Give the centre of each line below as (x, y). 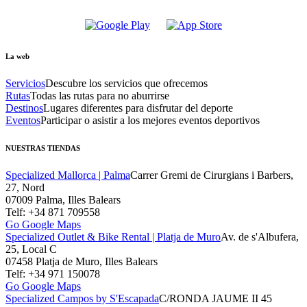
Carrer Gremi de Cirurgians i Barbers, (212, 175)
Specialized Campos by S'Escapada (82, 299)
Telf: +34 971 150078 (53, 274)
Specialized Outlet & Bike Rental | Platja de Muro (113, 237)
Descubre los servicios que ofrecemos (126, 84)
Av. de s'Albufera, (260, 237)
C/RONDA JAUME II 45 (216, 299)
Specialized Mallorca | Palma (68, 175)
